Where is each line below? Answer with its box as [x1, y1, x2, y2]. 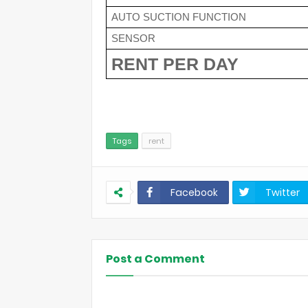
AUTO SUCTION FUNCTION [111, 12, 246, 23]
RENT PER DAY [111, 54, 243, 74]
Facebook [170, 186, 218, 199]
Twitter [265, 186, 300, 199]
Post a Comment [106, 251, 205, 267]
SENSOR [111, 33, 155, 44]
